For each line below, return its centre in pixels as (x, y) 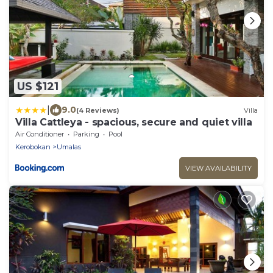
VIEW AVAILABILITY (218, 168)
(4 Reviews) (98, 110)
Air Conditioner (40, 134)
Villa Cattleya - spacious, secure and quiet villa (134, 122)
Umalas (69, 147)
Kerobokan (33, 147)
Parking (86, 134)
